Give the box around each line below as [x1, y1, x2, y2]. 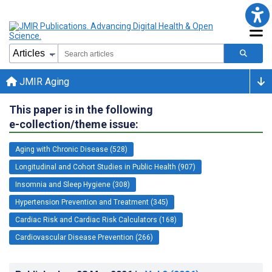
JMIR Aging [17, 75, 69, 87]
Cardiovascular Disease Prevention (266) [15, 233, 153, 242]
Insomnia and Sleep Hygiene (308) [15, 180, 130, 189]
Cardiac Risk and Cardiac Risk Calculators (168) [15, 215, 177, 224]
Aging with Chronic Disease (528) [15, 144, 127, 154]
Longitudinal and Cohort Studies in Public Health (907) [15, 162, 195, 171]
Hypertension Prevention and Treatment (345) [15, 197, 168, 206]
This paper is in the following [9, 103, 153, 116]
